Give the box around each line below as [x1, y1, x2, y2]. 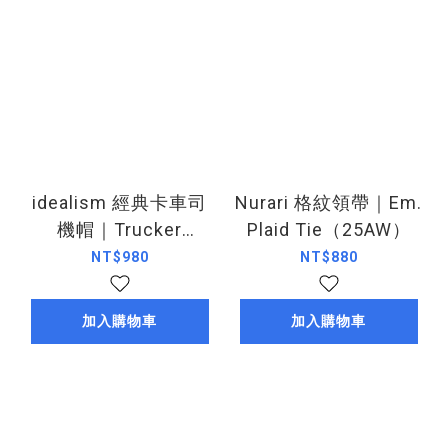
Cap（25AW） [58, 246, 181, 268]
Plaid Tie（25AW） [246, 219, 411, 241]
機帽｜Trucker [57, 219, 182, 241]
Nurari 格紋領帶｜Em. [235, 192, 422, 214]
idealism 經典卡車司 [32, 192, 207, 214]
